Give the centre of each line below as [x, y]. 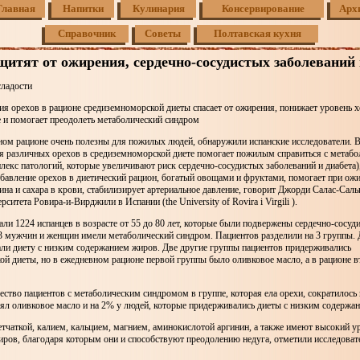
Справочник [87, 33]
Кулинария [158, 8]
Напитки [83, 8]
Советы [163, 33]
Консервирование [263, 8]
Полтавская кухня [258, 33]
